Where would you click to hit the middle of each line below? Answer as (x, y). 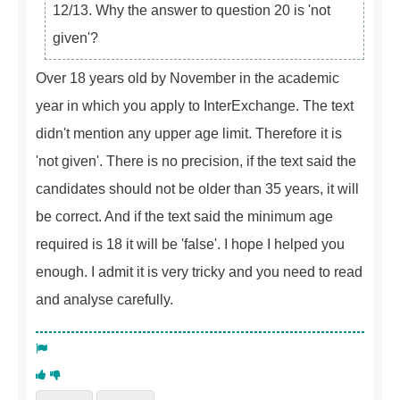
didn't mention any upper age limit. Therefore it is (189, 133)
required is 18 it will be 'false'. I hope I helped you (190, 244)
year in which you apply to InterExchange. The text (195, 105)
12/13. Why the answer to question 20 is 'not (192, 10)
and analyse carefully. (104, 299)
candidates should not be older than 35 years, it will (197, 188)
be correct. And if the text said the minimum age (184, 216)
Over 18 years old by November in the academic (187, 78)
